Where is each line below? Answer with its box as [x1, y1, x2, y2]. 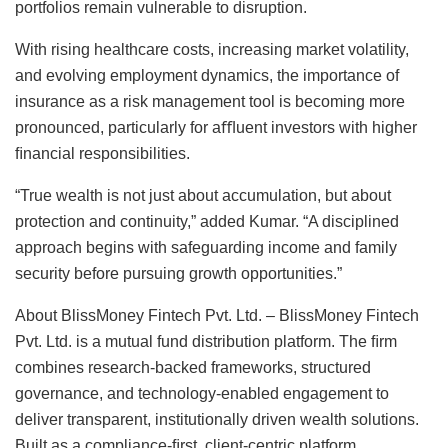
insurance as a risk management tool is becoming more [15, 92, 405, 110]
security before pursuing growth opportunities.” [15, 264, 342, 282]
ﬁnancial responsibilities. [15, 144, 190, 162]
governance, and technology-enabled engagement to [15, 384, 389, 402]
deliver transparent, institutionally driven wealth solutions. [15, 410, 419, 428]
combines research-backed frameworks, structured [15, 358, 371, 376]
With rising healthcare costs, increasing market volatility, [15, 40, 409, 58]
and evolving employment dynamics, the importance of [15, 66, 399, 84]
